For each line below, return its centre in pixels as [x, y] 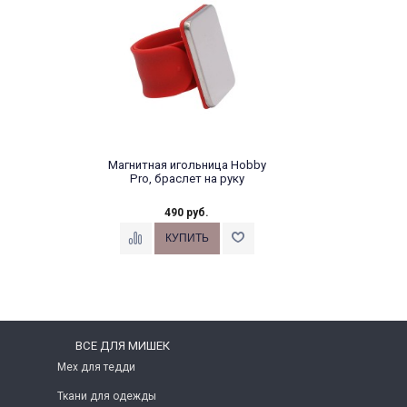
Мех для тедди [96, 367]
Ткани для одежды [106, 396]
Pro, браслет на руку [187, 178]
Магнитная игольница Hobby [187, 164]
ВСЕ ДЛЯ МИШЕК [123, 345]
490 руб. [187, 212]
